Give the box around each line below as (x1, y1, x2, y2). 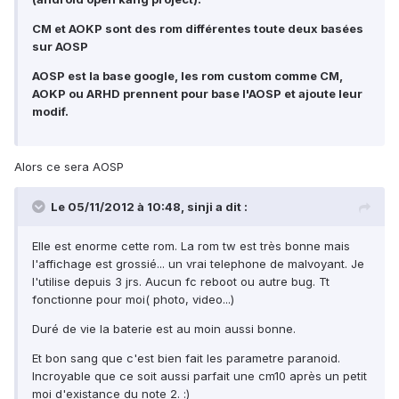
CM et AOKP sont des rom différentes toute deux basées (32, 21, 363, 37)
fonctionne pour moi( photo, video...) (32, 292, 234, 307)
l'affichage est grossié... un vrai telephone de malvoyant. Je (32, 256, 364, 272)
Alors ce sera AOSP (14, 159, 124, 175)
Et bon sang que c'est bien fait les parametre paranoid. (32, 351, 340, 366)
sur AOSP (32, 39, 88, 54)
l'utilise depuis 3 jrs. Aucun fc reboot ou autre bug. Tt (32, 274, 330, 289)
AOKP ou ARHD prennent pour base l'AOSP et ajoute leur (32, 86, 362, 102)
